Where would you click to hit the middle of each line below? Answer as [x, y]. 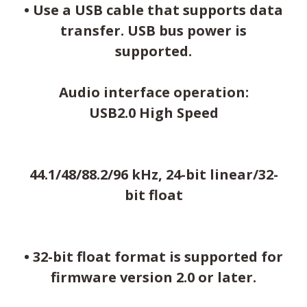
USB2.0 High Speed [153, 112]
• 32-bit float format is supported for [153, 256]
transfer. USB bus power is [153, 30]
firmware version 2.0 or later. [153, 277]
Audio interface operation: [153, 92]
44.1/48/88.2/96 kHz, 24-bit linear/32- [153, 174]
